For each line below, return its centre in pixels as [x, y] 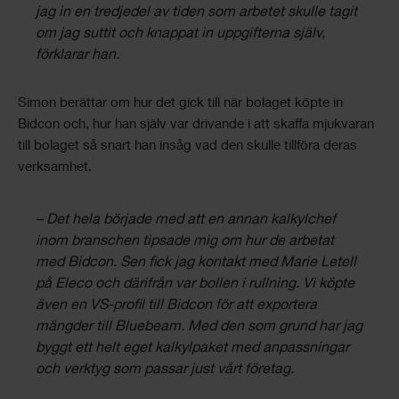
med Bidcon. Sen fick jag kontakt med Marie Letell [196, 264]
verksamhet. [55, 168]
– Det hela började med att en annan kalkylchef [186, 221]
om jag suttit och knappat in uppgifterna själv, [180, 35]
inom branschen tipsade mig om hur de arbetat [185, 242]
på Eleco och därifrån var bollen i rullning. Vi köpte [195, 285]
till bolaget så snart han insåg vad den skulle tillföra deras [187, 147]
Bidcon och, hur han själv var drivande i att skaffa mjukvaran [196, 125]
